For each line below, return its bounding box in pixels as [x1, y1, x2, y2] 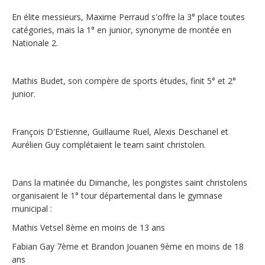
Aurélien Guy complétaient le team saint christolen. [12, 139, 206, 150]
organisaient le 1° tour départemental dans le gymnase [12, 190, 222, 201]
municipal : [12, 203, 52, 214]
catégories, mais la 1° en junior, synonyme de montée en [12, 24, 231, 35]
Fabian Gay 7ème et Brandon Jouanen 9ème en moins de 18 [12, 241, 244, 252]
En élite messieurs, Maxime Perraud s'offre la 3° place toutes [12, 11, 245, 22]
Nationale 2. [12, 37, 58, 49]
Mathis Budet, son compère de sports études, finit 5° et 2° [12, 75, 236, 86]
